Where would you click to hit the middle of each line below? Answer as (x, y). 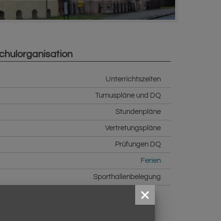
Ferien (151, 161)
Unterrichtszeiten (133, 79)
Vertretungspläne (133, 128)
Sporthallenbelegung (127, 177)
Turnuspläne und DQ (128, 95)
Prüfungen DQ (138, 144)
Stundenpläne (138, 112)
